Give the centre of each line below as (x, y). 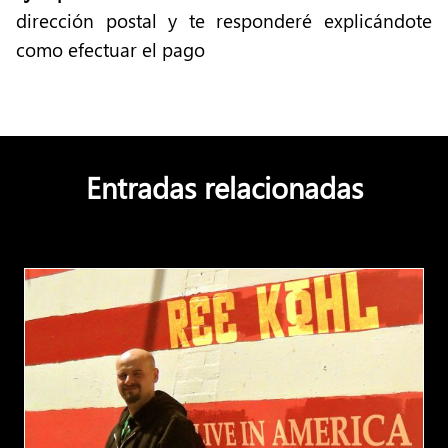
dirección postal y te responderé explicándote (224, 20)
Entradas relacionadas (224, 187)
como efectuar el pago (110, 49)
